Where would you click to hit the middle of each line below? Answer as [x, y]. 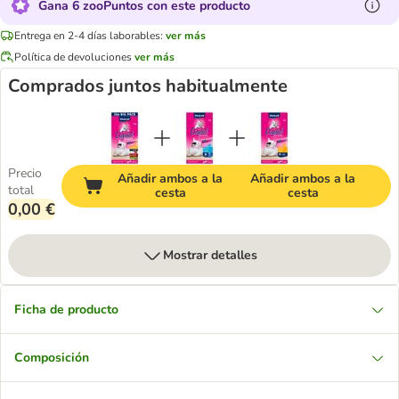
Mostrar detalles [210, 255]
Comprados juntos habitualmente [148, 86]
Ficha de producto [66, 309]
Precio [25, 173]
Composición [52, 358]
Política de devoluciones [73, 57]
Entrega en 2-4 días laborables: [89, 35]
